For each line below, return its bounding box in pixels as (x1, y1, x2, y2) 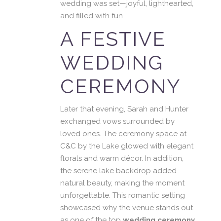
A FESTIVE (60, 27, 166, 50)
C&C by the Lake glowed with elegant (60, 142, 193, 150)
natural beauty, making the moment (60, 179, 184, 187)
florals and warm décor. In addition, (60, 154, 184, 163)
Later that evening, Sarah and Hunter (60, 105, 188, 113)
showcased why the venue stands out (60, 203, 193, 212)
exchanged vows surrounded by (60, 117, 175, 126)
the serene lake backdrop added (60, 166, 177, 175)
